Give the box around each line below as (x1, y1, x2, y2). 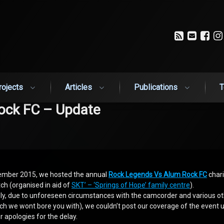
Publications (134, 82, 177, 92)
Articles (65, 82, 92, 92)
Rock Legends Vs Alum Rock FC (108, 170, 207, 179)
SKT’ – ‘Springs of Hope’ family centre (71, 181, 190, 189)
